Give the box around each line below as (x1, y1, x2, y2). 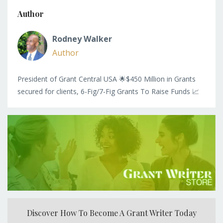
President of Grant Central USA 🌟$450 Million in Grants (17, 74, 196, 84)
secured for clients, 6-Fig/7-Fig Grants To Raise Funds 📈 (17, 87, 199, 97)
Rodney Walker (52, 33, 112, 45)
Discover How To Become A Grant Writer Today (26, 208, 197, 219)
